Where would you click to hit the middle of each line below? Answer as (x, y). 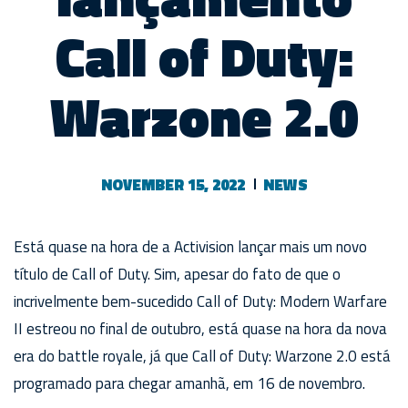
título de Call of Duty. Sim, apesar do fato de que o (177, 274)
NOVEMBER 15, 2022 (173, 184)
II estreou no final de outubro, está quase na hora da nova (200, 328)
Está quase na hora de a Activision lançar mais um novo (190, 246)
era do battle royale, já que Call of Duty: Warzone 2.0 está (202, 356)
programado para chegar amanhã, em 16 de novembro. (189, 383)
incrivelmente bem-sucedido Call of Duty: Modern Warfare (200, 301)
